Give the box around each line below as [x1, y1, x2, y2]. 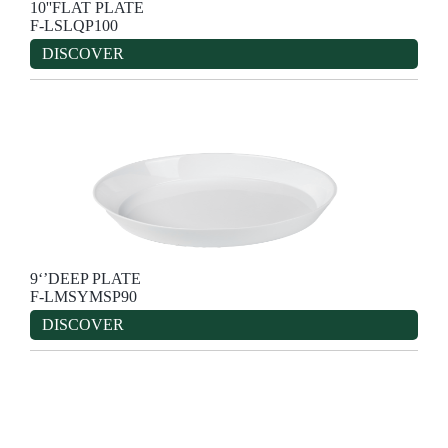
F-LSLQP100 [30, 16, 118, 34]
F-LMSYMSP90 [30, 287, 137, 305]
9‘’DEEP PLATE [30, 269, 141, 287]
